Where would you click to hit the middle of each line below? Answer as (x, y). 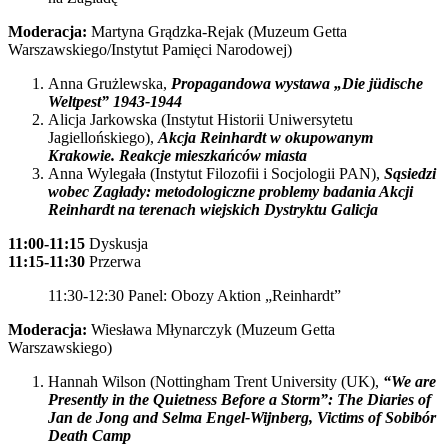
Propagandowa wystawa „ (256, 83)
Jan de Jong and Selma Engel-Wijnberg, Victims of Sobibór (242, 417)
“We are (409, 381)
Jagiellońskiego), (103, 137)
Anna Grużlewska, (107, 83)
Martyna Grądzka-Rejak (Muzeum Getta (219, 31)
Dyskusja (116, 243)
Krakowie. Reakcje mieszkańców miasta (177, 155)
